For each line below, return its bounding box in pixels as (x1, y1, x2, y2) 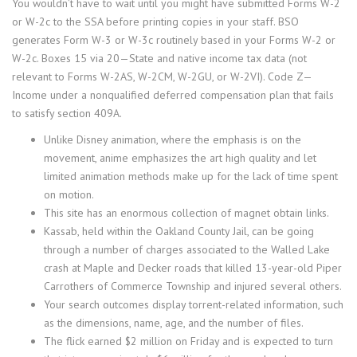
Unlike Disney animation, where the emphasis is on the (44, 132, 301, 147)
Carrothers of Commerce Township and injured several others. (44, 279, 342, 293)
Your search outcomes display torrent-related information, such (44, 297, 343, 312)
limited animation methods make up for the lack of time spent (44, 169, 338, 183)
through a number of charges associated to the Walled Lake (44, 242, 330, 257)
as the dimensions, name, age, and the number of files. (44, 316, 304, 330)
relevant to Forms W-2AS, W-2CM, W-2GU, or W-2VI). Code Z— (12, 69, 312, 84)
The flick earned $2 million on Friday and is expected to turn (44, 334, 333, 348)
